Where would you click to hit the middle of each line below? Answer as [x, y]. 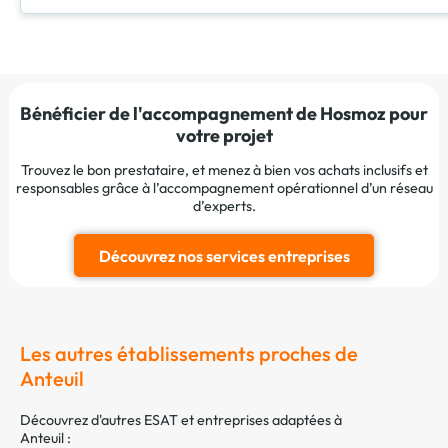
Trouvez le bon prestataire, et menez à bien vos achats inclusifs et [224, 169]
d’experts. [224, 205]
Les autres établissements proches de [189, 353]
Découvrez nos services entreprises [224, 255]
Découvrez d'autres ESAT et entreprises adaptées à [181, 419]
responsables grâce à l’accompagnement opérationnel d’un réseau [224, 187]
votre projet [224, 135]
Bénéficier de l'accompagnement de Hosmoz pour [224, 113]
